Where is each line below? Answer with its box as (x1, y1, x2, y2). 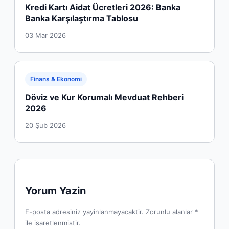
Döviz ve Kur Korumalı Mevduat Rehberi (25, 91, 184, 102)
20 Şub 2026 (25, 121, 66, 129)
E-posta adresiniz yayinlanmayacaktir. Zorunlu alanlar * (25, 207, 198, 216)
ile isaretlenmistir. (25, 218, 81, 227)
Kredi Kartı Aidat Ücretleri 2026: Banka (25, 2, 180, 12)
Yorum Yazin (25, 184, 86, 197)
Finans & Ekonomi (30, 75, 82, 83)
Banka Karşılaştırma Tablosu (25, 13, 138, 24)
